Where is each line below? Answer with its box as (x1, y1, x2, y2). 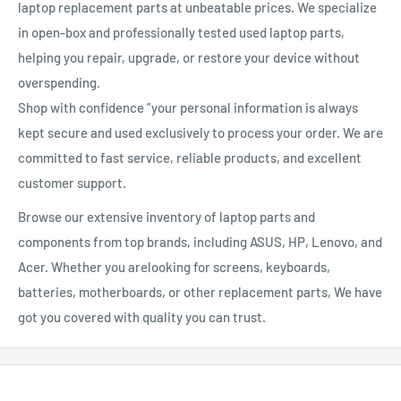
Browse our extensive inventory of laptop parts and (18, 209, 315, 226)
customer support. (18, 174, 126, 191)
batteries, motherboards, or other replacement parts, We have (18, 284, 382, 301)
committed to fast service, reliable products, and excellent (18, 149, 362, 166)
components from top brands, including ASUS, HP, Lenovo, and (18, 234, 382, 251)
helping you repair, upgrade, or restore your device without (18, 48, 360, 65)
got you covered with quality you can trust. (18, 309, 266, 326)
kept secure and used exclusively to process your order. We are (18, 124, 383, 141)
